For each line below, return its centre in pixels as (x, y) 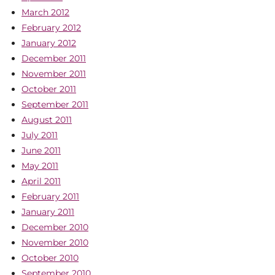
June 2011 (41, 150)
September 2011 (55, 104)
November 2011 (54, 74)
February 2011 (50, 196)
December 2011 (54, 58)
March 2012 (45, 12)
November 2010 (55, 242)
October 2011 (49, 89)
